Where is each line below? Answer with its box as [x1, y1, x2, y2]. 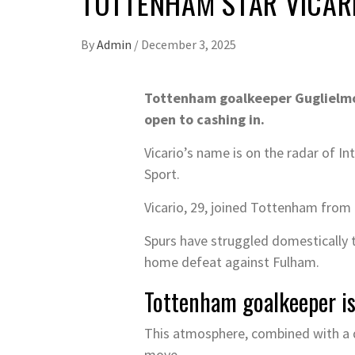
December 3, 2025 [141, 36, 236, 52]
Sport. [144, 165, 180, 183]
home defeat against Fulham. [144, 253, 319, 271]
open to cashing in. [144, 110, 265, 128]
